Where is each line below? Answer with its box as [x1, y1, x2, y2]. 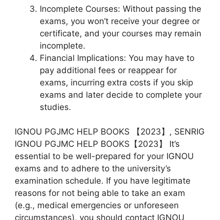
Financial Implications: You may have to [40, 53, 194, 63]
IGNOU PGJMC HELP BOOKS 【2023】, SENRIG [15, 127, 205, 137]
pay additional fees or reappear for [40, 65, 177, 75]
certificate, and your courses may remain [40, 28, 201, 38]
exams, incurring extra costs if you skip [40, 77, 193, 87]
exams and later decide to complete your [40, 89, 202, 100]
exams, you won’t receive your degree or [40, 16, 200, 26]
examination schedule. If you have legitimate [15, 176, 191, 186]
